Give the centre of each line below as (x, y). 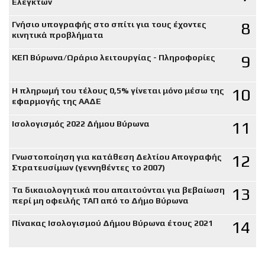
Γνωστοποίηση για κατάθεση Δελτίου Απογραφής (117, 156)
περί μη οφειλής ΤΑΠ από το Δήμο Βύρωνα (100, 200)
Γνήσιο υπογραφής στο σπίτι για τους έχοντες (109, 24)
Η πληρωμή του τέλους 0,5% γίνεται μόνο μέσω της (118, 90)
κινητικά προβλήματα (58, 35)
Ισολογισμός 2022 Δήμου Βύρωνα (81, 123)
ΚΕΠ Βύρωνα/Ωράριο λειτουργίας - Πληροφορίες (114, 57)
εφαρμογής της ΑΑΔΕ (56, 101)
